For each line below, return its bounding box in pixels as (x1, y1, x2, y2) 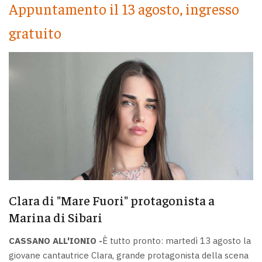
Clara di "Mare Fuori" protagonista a (9, 192, 215, 209)
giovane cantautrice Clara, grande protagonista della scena (9, 249, 249, 261)
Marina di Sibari (9, 209, 102, 226)
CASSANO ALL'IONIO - (9, 235, 102, 246)
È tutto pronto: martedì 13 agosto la (102, 235, 251, 246)
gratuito (9, 23, 61, 42)
